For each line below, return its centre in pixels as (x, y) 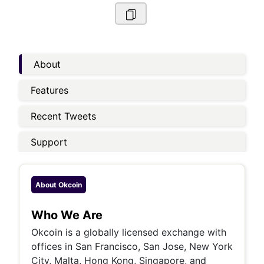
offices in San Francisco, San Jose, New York (132, 246)
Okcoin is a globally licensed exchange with (129, 232)
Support (49, 142)
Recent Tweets (63, 116)
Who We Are (67, 215)
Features (49, 90)
